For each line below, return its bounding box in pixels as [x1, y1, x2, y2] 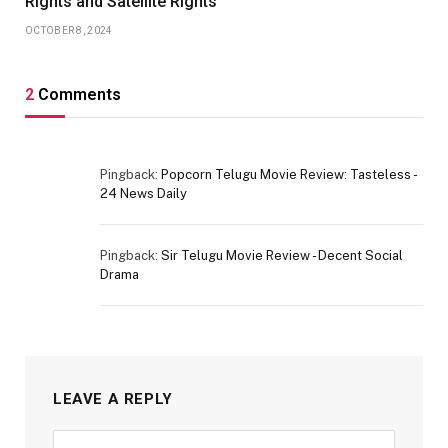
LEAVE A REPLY [53, 389, 173, 408]
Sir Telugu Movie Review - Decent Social [161, 247, 403, 263]
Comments [34, 84, 121, 104]
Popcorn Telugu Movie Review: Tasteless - [161, 166, 416, 182]
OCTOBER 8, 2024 [25, 24, 113, 36]
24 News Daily [100, 185, 187, 201]
